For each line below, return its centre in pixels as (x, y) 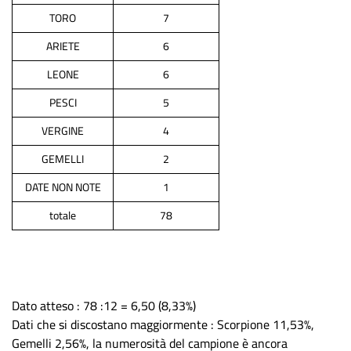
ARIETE (63, 46)
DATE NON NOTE (63, 187)
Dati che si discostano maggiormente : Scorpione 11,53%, (163, 324)
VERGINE (63, 131)
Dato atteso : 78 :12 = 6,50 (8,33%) (104, 306)
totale (63, 215)
